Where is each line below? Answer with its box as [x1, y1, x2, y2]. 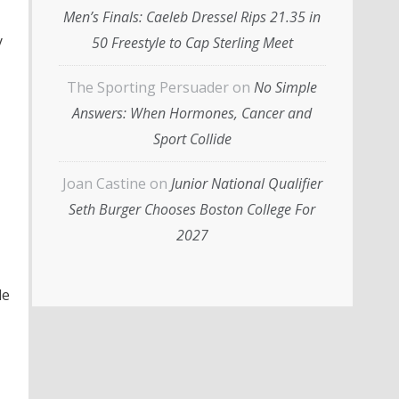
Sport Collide [152, 128, 232, 149]
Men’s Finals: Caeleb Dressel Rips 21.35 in [63, 6, 321, 27]
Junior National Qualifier [170, 173, 322, 193]
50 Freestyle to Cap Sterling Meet [91, 32, 293, 53]
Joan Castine [61, 173, 146, 193]
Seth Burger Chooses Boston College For [69, 199, 315, 219]
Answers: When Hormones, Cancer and [72, 102, 312, 123]
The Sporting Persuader [67, 77, 229, 97]
